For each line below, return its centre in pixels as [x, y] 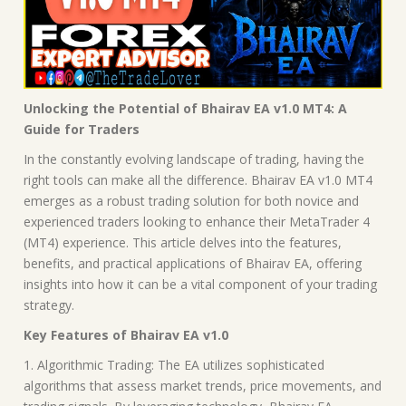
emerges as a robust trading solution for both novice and [191, 200]
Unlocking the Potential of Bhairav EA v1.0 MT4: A [185, 108]
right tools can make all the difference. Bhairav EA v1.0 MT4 [198, 179]
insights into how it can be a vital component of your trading [200, 284]
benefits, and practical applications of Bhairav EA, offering [193, 263]
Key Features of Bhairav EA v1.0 [126, 334]
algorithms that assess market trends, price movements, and [203, 385]
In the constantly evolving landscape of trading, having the [194, 159]
